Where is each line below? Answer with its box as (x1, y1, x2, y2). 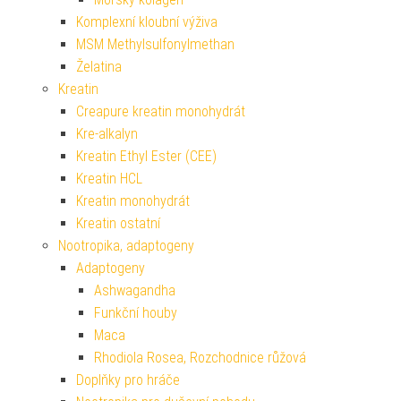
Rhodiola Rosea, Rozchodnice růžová (94, 349, 306, 367)
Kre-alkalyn (76, 125, 138, 143)
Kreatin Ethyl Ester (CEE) (76, 148, 217, 166)
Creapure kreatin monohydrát (76, 103, 245, 121)
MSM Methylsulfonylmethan (76, 36, 235, 54)
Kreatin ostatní (76, 215, 160, 233)
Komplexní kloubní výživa (76, 13, 218, 31)
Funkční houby (94, 304, 177, 322)
